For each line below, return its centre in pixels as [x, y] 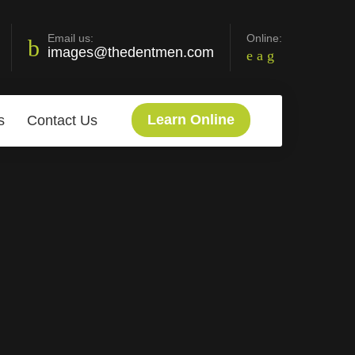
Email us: [71, 38]
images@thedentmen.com [131, 52]
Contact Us [62, 120]
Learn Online [191, 120]
